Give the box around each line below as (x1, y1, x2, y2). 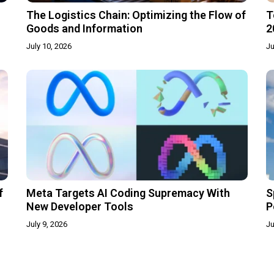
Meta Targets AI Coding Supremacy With (26, 187, 231, 200)
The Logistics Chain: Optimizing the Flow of (26, 9, 246, 22)
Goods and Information (26, 22, 143, 35)
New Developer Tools (26, 200, 134, 213)
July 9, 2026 (26, 220, 68, 229)
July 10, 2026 (26, 42, 72, 51)
